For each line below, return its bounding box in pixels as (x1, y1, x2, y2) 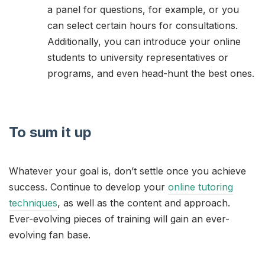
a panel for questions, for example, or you (47, 4, 239, 16)
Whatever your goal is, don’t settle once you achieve (9, 165, 246, 177)
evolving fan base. (9, 229, 91, 241)
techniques (9, 197, 57, 209)
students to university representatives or (47, 51, 228, 64)
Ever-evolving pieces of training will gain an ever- (9, 213, 230, 225)
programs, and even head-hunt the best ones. (47, 67, 254, 80)
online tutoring (168, 181, 233, 193)
